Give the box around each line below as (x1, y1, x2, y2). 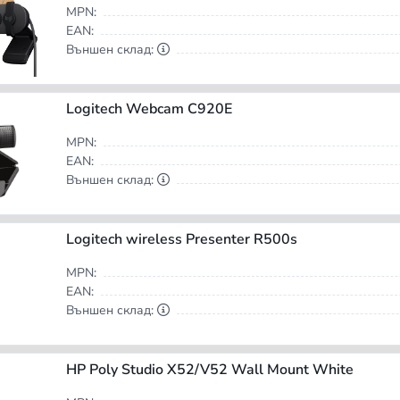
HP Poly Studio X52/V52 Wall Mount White (65, 360, 354, 380)
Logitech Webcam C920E (65, 99, 232, 120)
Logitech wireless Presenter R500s (65, 229, 297, 250)
